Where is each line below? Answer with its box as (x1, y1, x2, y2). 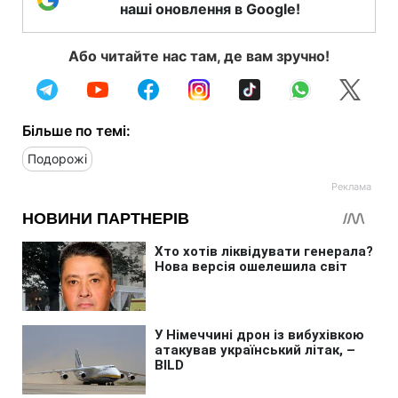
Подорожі (28, 150, 87, 166)
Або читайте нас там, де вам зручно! (68, 46, 330, 65)
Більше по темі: (22, 121, 131, 139)
